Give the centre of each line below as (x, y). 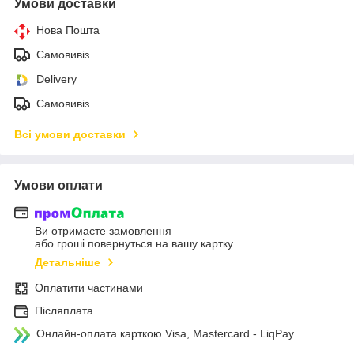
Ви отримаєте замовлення (103, 231)
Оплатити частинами (89, 288)
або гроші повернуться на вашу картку (134, 244)
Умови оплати (58, 185)
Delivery (56, 79)
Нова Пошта (68, 30)
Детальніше (68, 263)
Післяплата (64, 311)
